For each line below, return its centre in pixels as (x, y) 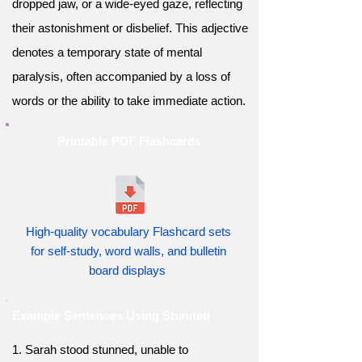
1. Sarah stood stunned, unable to (100, 349)
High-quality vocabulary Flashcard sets (128, 232)
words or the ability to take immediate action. (129, 101)
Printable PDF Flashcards (129, 141)
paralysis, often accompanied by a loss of (121, 76)
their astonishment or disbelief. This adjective (130, 28)
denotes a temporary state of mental (107, 52)
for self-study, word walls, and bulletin (128, 251)
